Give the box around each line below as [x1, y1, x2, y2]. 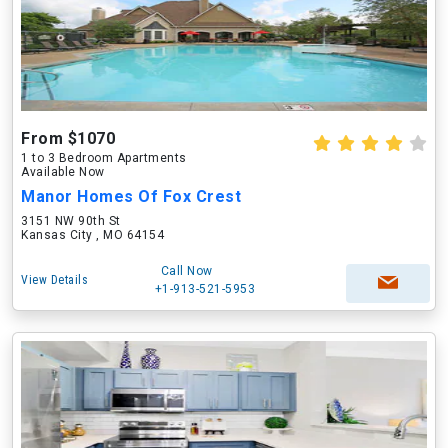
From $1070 [21, 129, 115, 148]
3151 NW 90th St [21, 214, 121, 228]
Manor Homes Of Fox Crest [21, 187, 241, 206]
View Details [21, 273, 88, 287]
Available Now [21, 165, 105, 179]
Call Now [160, 264, 213, 278]
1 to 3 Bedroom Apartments [21, 151, 187, 165]
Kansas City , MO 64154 [21, 228, 164, 242]
